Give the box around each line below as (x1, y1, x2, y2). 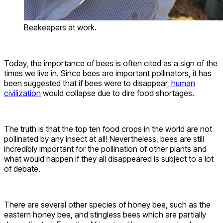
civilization (4, 88, 41, 98)
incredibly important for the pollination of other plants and (4, 143, 207, 154)
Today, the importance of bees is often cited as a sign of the (4, 58, 218, 68)
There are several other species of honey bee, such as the (4, 199, 211, 210)
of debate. (4, 163, 42, 174)
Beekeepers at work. (24, 22, 97, 32)
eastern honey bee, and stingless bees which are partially (4, 209, 206, 220)
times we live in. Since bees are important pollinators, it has (4, 68, 212, 78)
